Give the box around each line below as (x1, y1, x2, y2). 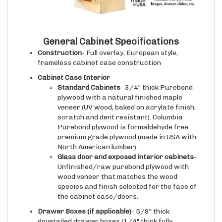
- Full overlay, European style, (82, 39, 178, 48)
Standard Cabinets (57, 74, 120, 83)
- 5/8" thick (131, 198, 169, 207)
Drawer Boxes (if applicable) (38, 198, 131, 207)
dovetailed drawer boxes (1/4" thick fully (38, 208, 172, 217)
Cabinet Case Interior (38, 64, 110, 73)
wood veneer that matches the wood (57, 163, 177, 172)
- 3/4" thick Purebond (120, 74, 193, 83)
